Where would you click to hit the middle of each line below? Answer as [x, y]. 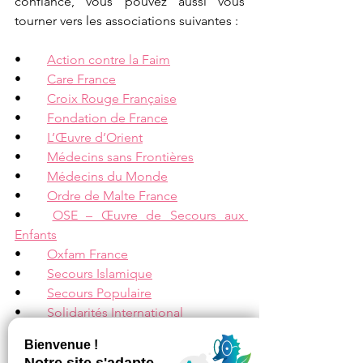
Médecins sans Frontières [120, 157]
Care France [81, 79]
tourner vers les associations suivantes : [128, 21]
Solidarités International [115, 313]
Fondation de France [107, 118]
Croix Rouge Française [112, 99]
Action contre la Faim [109, 60]
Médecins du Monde [107, 177]
